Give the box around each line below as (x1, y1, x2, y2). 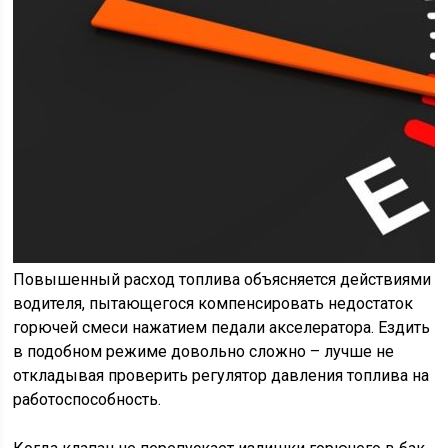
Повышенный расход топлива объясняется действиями (13, 270, 432, 290)
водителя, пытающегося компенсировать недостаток (13, 294, 414, 314)
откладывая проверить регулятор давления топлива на (13, 366, 430, 386)
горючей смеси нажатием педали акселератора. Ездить (13, 318, 431, 338)
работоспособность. (13, 390, 162, 410)
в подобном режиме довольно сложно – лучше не (13, 342, 395, 362)
